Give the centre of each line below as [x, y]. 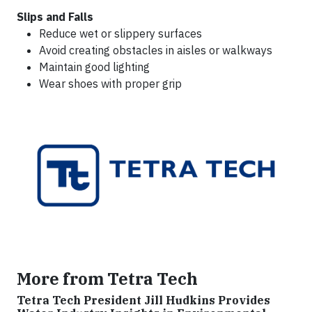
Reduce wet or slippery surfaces [120, 34]
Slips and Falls [55, 17]
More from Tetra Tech [107, 279]
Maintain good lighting [94, 67]
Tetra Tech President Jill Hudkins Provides [143, 301]
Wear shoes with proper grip [110, 84]
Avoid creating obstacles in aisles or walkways [156, 50]
